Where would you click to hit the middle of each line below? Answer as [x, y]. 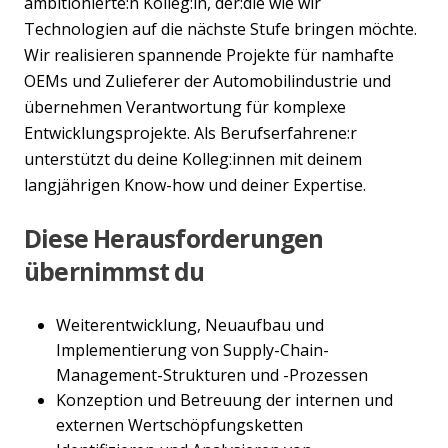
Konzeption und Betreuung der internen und [224, 399]
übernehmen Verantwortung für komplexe [185, 107]
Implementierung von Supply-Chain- [192, 349]
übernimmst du [114, 272]
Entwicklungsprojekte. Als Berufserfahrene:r [190, 133]
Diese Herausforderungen [174, 239]
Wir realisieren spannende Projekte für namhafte [209, 55]
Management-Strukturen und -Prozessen [212, 374]
